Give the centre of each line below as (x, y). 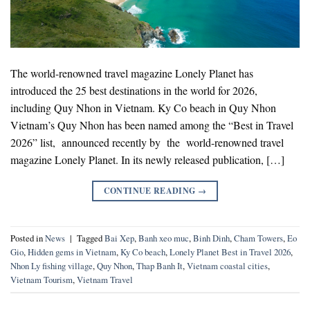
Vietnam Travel (105, 280)
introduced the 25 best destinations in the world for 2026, (134, 90)
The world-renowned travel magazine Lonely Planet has (132, 73)
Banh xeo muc (164, 238)
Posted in (28, 238)
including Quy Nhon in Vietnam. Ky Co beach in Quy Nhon (145, 107)
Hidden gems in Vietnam (72, 252)
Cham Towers (258, 238)
